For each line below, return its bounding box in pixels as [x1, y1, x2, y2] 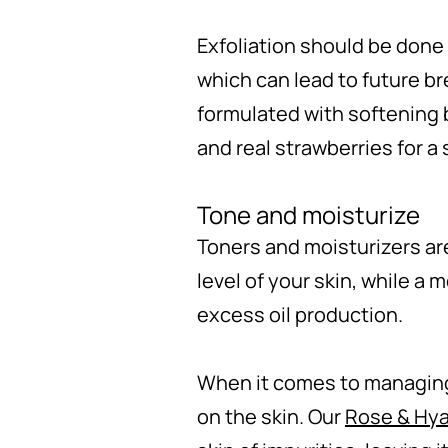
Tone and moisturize [197, 197, 420, 231]
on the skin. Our [197, 402, 345, 430]
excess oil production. [197, 300, 403, 328]
